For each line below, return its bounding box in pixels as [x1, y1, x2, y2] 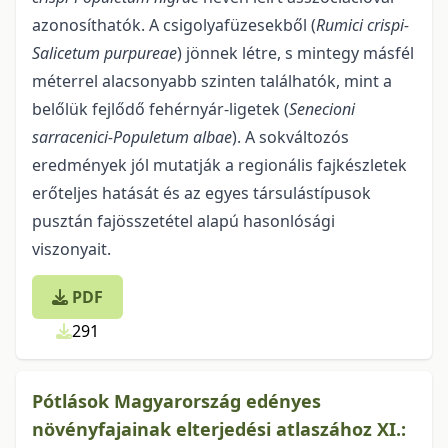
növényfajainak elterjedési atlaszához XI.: [32, 417, 406, 441]
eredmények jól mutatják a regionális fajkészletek [32, 154, 407, 176]
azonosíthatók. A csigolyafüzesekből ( [32, 14, 316, 36]
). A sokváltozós [232, 126, 349, 148]
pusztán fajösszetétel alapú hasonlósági [32, 210, 335, 232]
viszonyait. [32, 238, 111, 260]
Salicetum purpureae [32, 42, 177, 64]
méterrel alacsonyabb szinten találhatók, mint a [32, 70, 392, 92]
